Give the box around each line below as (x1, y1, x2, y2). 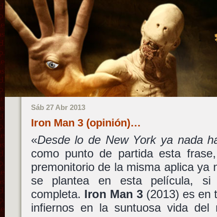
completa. (31, 187, 84, 201)
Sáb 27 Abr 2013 (31, 103, 85, 111)
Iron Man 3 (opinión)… (31, 117, 141, 129)
